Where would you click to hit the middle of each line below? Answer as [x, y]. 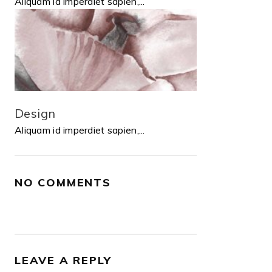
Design [35, 113]
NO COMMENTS [63, 182]
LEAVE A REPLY [63, 260]
